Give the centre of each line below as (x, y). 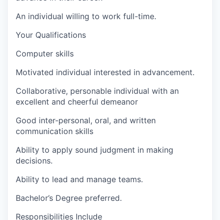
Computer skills (45, 54)
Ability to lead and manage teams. (79, 179)
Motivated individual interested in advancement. (105, 72)
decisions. (34, 161)
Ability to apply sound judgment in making (95, 150)
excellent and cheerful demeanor (77, 102)
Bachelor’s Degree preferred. (69, 198)
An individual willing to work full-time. (86, 16)
